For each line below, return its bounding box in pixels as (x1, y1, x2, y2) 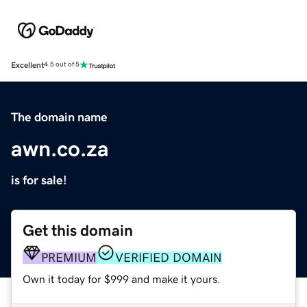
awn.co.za (11, 137, 109, 160)
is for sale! (11, 173, 67, 186)
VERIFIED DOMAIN (115, 251, 222, 264)
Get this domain (23, 222, 133, 238)
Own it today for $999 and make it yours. (23, 273, 221, 284)
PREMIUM (41, 251, 97, 264)
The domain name (11, 110, 108, 123)
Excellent (11, 60, 44, 69)
